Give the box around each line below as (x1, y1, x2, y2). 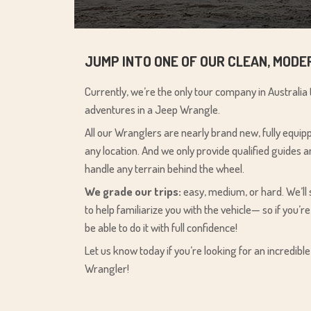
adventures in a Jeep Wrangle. (85, 101, 220, 117)
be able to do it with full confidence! (85, 219, 237, 235)
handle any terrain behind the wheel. (85, 160, 244, 176)
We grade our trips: (85, 183, 181, 199)
